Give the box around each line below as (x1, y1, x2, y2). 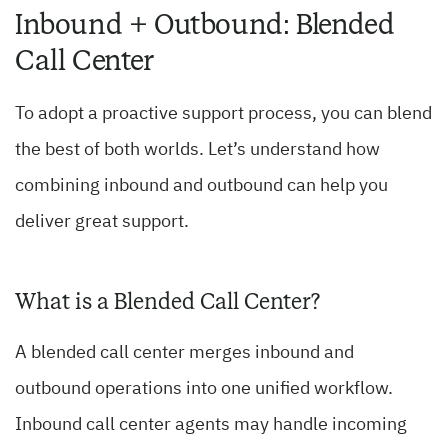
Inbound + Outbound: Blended (15, 6, 395, 44)
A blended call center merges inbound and (15, 344, 354, 363)
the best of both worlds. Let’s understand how (15, 141, 380, 160)
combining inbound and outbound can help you (15, 177, 388, 196)
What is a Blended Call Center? (15, 287, 320, 317)
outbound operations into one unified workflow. (15, 380, 393, 399)
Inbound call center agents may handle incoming (15, 416, 407, 435)
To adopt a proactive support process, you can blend (15, 105, 432, 124)
